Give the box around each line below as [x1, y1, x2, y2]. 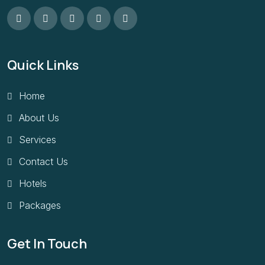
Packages [19, 199, 61, 211]
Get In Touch [7, 235, 87, 253]
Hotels [19, 177, 47, 189]
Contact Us [19, 155, 68, 167]
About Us [19, 111, 59, 124]
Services [19, 133, 56, 146]
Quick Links [7, 56, 79, 74]
